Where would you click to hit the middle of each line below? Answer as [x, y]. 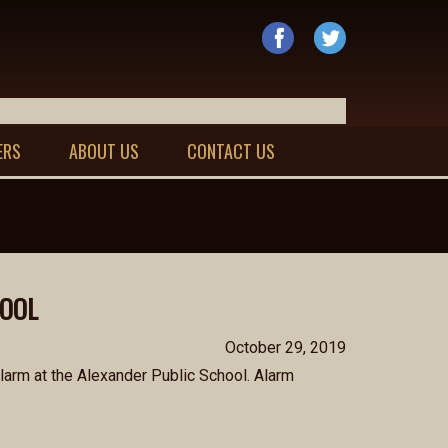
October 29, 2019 [285, 347]
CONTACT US [230, 150]
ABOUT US [103, 150]
